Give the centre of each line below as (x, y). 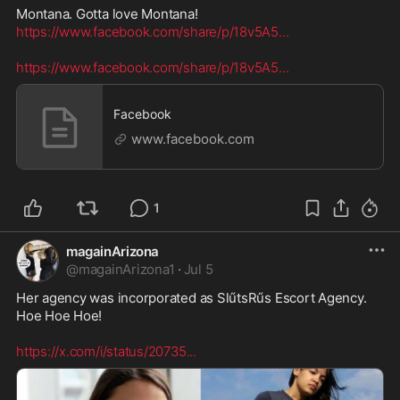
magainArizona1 (126, 269)
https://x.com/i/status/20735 (101, 351)
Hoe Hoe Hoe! (61, 315)
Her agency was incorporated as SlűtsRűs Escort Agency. (193, 297)
